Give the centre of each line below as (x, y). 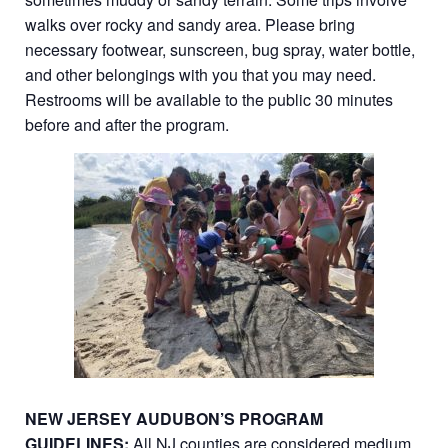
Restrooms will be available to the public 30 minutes (209, 99)
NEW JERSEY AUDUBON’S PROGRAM (174, 418)
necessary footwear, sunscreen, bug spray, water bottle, (220, 49)
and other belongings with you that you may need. (200, 74)
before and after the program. (127, 124)
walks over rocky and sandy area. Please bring (190, 24)
